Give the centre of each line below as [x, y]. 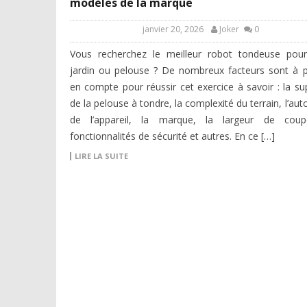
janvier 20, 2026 [173, 29]
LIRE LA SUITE [101, 156]
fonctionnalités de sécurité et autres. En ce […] [172, 136]
